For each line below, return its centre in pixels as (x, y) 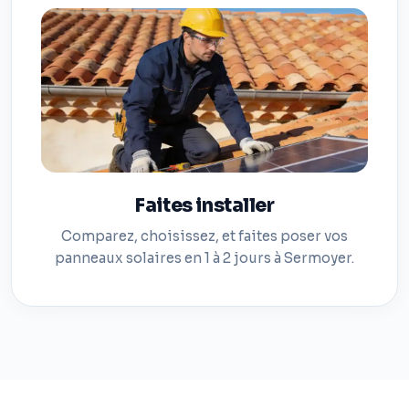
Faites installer (204, 206)
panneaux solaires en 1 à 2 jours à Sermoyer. (204, 258)
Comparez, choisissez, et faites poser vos (204, 236)
